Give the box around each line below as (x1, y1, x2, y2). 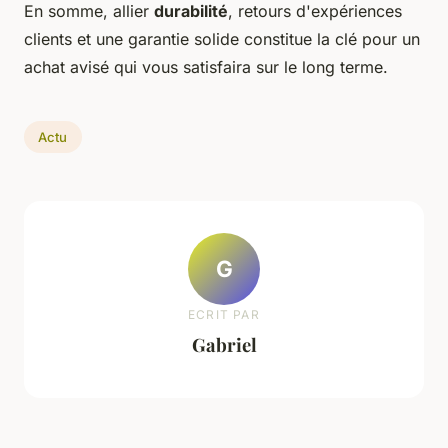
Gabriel (191, 331, 257, 357)
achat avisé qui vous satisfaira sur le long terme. (24, 57, 388, 78)
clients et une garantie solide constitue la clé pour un (24, 29, 420, 50)
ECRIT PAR (188, 306, 260, 322)
